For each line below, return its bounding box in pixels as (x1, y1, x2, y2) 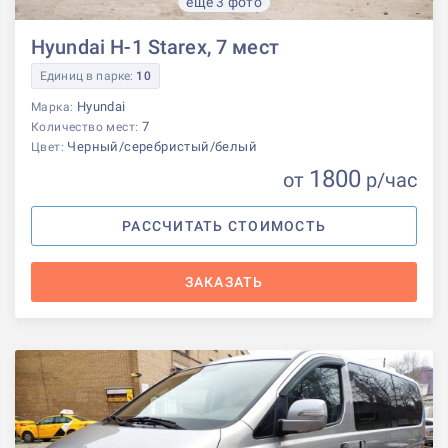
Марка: (31, 99, 77, 114)
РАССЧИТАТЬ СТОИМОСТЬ (122, 217, 326, 234)
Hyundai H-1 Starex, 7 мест (31, 34, 279, 59)
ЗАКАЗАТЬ (184, 273, 264, 290)
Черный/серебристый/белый (67, 138, 258, 154)
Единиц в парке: (40, 68, 137, 83)
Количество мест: (31, 119, 142, 134)
